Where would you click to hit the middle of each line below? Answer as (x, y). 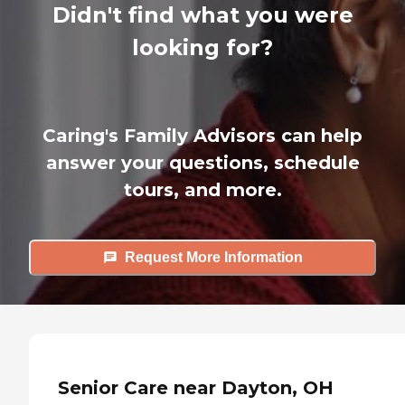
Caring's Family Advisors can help (202, 135)
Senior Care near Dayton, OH (196, 388)
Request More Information (213, 258)
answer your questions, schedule (202, 162)
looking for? (202, 47)
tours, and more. (202, 189)
